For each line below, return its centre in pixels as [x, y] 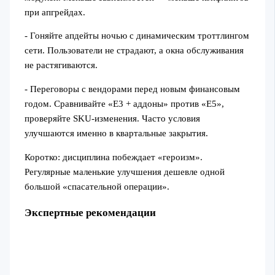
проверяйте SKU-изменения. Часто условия [112, 119]
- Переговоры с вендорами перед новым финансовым [132, 89]
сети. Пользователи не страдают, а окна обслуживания [134, 51]
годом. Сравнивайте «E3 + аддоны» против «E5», [124, 104]
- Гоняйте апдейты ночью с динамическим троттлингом [137, 36]
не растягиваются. [61, 65]
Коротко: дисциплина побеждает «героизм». [113, 157]
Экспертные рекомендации [90, 212]
